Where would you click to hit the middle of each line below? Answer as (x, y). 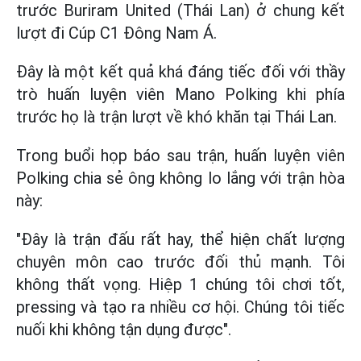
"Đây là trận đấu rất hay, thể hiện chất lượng (180, 239)
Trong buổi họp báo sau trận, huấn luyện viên (180, 156)
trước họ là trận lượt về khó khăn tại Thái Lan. (176, 117)
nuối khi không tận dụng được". (124, 330)
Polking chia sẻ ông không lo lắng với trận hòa (180, 178)
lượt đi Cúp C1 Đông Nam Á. (116, 33)
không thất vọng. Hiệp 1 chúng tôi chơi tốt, (180, 284)
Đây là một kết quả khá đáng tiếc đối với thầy (180, 72)
